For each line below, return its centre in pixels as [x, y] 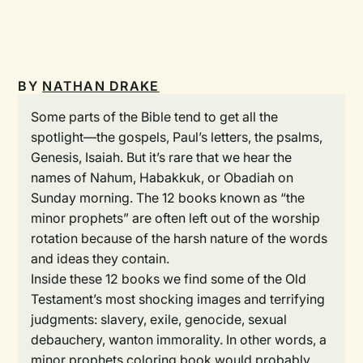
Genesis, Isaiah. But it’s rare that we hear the [162, 157]
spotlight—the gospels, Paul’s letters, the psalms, [177, 137]
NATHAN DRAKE [101, 86]
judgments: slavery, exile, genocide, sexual [159, 319]
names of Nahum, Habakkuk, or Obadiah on [162, 177]
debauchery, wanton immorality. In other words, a [179, 340]
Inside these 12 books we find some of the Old [169, 279]
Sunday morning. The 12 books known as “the [168, 198]
